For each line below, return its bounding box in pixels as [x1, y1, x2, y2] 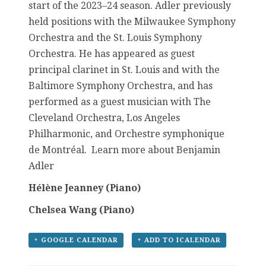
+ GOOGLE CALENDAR [34, 236, 118, 244]
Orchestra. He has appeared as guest [28, 47, 195, 59]
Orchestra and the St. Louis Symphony [28, 31, 202, 43]
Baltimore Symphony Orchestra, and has [28, 80, 213, 91]
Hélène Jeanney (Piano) [28, 182, 141, 194]
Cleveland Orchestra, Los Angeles [28, 112, 180, 123]
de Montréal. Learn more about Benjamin [28, 144, 220, 156]
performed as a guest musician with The [28, 96, 211, 107]
